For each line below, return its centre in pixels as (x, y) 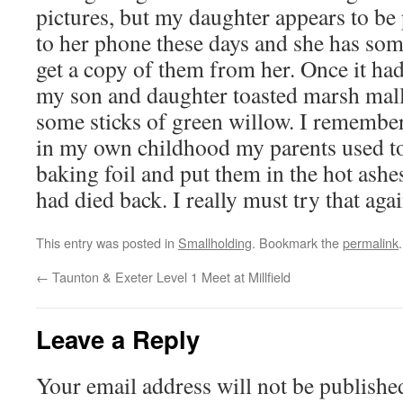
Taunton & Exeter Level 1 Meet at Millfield (170, 277)
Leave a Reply (118, 339)
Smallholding (215, 242)
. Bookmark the (297, 242)
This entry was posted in (107, 242)
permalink (371, 242)
